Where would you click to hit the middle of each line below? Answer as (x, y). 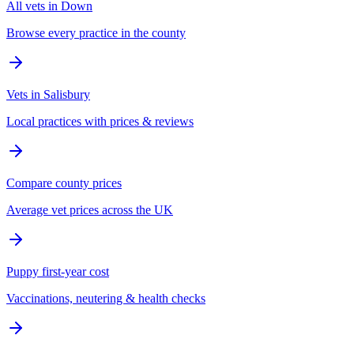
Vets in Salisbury (48, 94)
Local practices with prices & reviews (100, 121)
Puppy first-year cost (58, 271)
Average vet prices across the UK (90, 209)
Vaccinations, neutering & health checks (106, 298)
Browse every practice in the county (96, 32)
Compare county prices (64, 183)
